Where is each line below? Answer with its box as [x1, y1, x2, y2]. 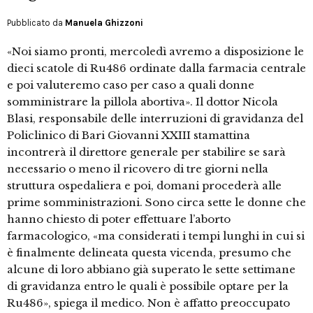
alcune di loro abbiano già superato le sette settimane [7, 263, 296, 277]
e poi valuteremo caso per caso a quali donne [7, 78, 254, 92]
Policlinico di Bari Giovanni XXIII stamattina [7, 129, 250, 143]
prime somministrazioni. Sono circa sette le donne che [7, 196, 306, 210]
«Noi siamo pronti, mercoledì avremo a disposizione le [7, 45, 304, 59]
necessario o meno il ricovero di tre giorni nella [7, 162, 268, 176]
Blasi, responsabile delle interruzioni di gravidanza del [7, 112, 303, 126]
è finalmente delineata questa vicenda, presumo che [7, 246, 291, 260]
